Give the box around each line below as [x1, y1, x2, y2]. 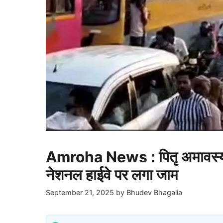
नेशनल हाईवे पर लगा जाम [46, 166, 178, 184]
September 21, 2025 [46, 188, 114, 197]
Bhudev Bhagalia [126, 188, 182, 197]
